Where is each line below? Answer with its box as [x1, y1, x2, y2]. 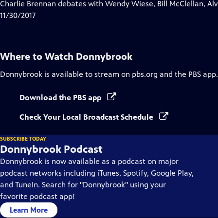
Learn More [10, 205, 48, 215]
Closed [61, 10, 85, 19]
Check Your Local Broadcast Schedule [19, 112, 155, 122]
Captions [61, 22, 92, 31]
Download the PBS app [19, 93, 103, 102]
